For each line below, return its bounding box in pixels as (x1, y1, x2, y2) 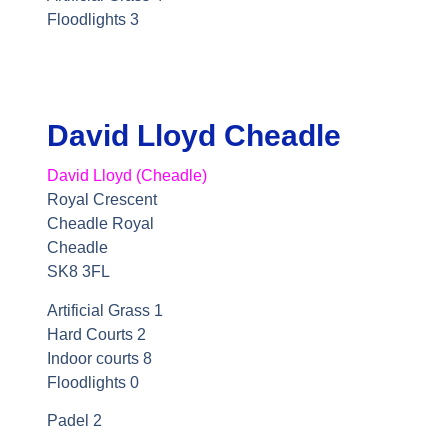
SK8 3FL (46, 263, 110, 281)
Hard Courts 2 (46, 325, 150, 343)
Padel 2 (46, 412, 102, 430)
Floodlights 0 (46, 373, 143, 391)
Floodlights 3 (46, 11, 139, 29)
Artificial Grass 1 (46, 301, 167, 319)
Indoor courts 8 (46, 349, 152, 367)
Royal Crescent (46, 191, 161, 209)
